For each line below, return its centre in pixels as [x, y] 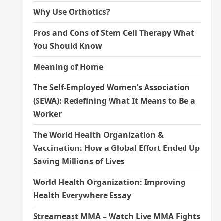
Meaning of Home [68, 67]
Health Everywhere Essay [82, 195]
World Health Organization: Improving [109, 182]
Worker [47, 114]
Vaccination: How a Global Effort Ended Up [116, 148]
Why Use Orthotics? [71, 12]
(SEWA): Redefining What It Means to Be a [114, 101]
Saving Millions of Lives [79, 161]
